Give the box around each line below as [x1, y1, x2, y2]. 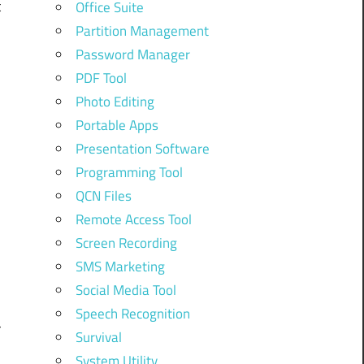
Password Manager [75, 43, 190, 65]
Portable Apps [75, 114, 158, 136]
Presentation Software [75, 137, 210, 159]
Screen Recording [75, 232, 177, 253]
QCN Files [75, 184, 132, 206]
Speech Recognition [75, 302, 190, 324]
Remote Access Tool [75, 208, 192, 230]
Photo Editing [75, 90, 154, 112]
